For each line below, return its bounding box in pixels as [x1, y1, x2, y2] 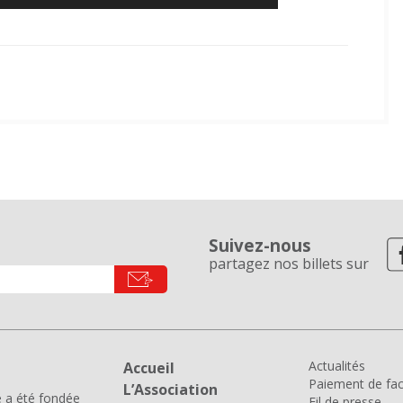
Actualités [308, 357, 365, 375]
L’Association [123, 380, 219, 400]
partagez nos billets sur [209, 254, 369, 274]
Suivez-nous [209, 234, 311, 257]
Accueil [123, 358, 175, 379]
